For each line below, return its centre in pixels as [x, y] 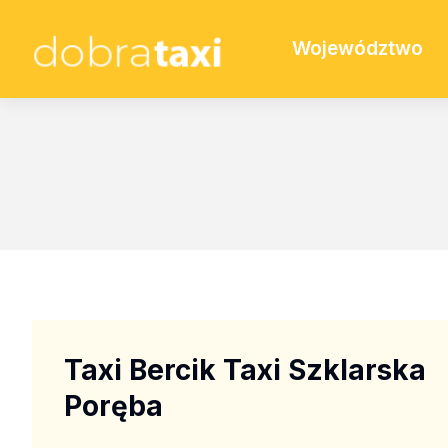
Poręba [113, 405]
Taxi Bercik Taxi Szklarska [245, 369]
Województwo [357, 48]
